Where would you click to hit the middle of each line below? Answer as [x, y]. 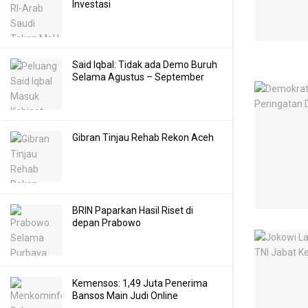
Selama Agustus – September [138, 77]
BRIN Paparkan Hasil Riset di [133, 210]
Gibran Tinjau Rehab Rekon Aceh [143, 137]
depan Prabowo [107, 223]
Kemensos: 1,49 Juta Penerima [140, 283]
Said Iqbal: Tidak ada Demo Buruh [145, 65]
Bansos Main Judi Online [125, 296]
